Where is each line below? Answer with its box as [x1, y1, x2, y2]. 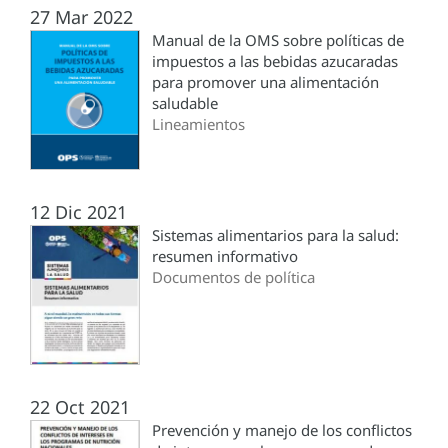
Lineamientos [152, 114, 245, 135]
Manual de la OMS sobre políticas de [152, 30, 404, 51]
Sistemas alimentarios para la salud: [152, 225, 399, 246]
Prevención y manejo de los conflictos [152, 420, 412, 441]
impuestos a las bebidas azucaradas [152, 51, 398, 72]
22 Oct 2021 [30, 395, 130, 420]
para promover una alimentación [152, 72, 379, 93]
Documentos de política [152, 267, 315, 288]
